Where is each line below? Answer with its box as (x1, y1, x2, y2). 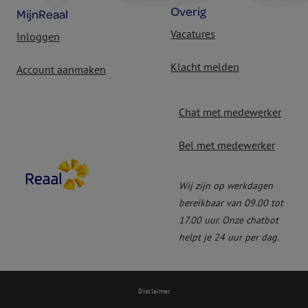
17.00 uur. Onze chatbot (179, 214, 278, 227)
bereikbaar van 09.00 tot (179, 197, 283, 210)
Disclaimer (138, 287, 170, 296)
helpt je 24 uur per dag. (179, 231, 279, 244)
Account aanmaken (16, 63, 106, 77)
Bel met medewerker (179, 138, 275, 153)
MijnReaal (16, 5, 68, 23)
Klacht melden (170, 60, 239, 74)
